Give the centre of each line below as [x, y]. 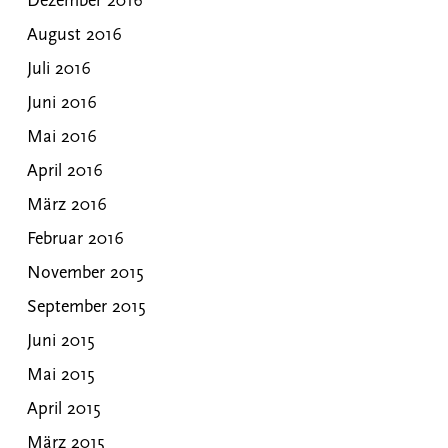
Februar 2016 [75, 240]
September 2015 [85, 308]
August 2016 [74, 36]
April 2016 [64, 172]
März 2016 [66, 206]
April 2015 [63, 410]
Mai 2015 [60, 376]
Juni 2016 [61, 104]
